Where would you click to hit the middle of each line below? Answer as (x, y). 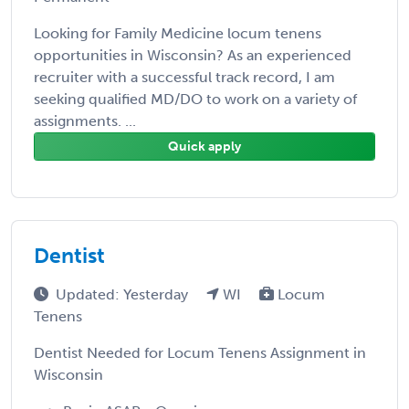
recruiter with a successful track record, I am (184, 77)
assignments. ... (85, 121)
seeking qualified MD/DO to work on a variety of (195, 99)
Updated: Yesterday (124, 294)
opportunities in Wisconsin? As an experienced (193, 55)
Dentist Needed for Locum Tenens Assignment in (200, 352)
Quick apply (204, 146)
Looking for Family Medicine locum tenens (178, 33)
